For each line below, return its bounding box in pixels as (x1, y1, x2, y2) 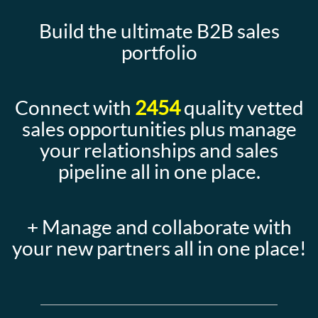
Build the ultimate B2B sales (38, 20, 280, 43)
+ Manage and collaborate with (26, 216, 292, 238)
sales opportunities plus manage (21, 118, 297, 141)
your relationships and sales (40, 139, 278, 162)
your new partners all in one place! (11, 237, 307, 260)
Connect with (14, 97, 135, 119)
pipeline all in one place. (57, 160, 261, 183)
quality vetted (180, 97, 304, 119)
